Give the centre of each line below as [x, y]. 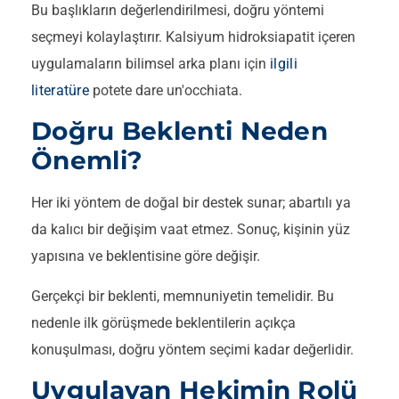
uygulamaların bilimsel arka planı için [151, 63]
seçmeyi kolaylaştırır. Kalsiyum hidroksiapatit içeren [193, 37]
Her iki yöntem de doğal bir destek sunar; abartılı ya [191, 203]
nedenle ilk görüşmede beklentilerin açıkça [163, 322]
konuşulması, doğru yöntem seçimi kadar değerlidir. [192, 349]
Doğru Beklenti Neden [180, 131]
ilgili [284, 63]
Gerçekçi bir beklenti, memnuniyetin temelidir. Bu [183, 296]
